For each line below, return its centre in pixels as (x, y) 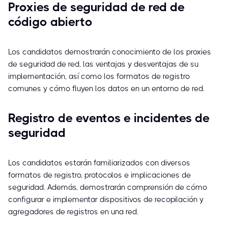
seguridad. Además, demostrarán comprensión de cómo (108, 188)
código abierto (50, 22)
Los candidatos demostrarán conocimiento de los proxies (110, 52)
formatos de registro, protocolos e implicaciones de (99, 175)
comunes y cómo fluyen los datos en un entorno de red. (106, 89)
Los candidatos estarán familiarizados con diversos (99, 163)
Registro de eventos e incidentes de (109, 118)
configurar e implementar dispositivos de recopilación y (106, 200)
